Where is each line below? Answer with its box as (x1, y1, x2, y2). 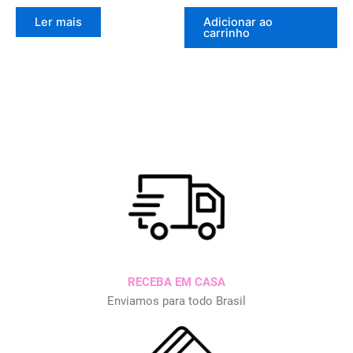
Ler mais (35, 15, 82, 30)
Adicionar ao (203, 15, 273, 30)
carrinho (203, 26, 250, 41)
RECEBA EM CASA (128, 275, 225, 290)
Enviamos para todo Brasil (107, 294, 246, 309)
